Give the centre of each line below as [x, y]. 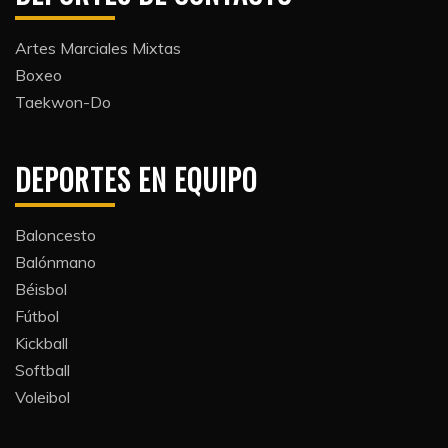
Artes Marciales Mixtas [98, 48]
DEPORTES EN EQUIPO [136, 179]
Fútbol [37, 316]
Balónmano [55, 262]
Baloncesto [55, 235]
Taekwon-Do [63, 102]
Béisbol [41, 289]
